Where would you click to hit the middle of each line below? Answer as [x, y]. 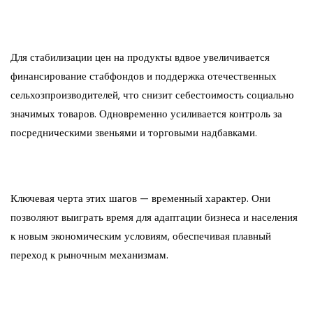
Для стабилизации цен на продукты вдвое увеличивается [140, 58]
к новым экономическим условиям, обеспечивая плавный [141, 236]
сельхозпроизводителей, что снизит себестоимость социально [152, 95]
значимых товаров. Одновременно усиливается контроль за [146, 114]
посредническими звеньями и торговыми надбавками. [134, 133]
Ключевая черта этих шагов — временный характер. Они [140, 199]
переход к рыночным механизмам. [89, 255]
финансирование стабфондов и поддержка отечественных [144, 77]
